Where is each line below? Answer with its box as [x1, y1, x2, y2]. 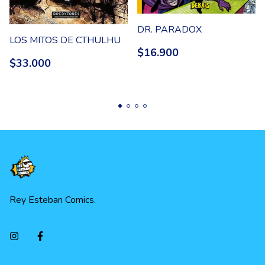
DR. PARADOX [137, 23, 202, 37]
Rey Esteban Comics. [9, 193, 96, 207]
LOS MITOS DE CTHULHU [9, 34, 121, 47]
